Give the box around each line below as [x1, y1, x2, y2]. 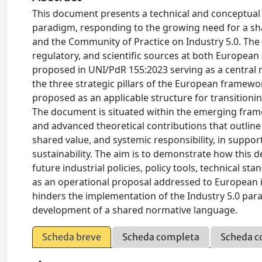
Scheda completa [122, 231, 200, 243]
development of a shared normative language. [32, 204, 238, 216]
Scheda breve [42, 231, 102, 243]
